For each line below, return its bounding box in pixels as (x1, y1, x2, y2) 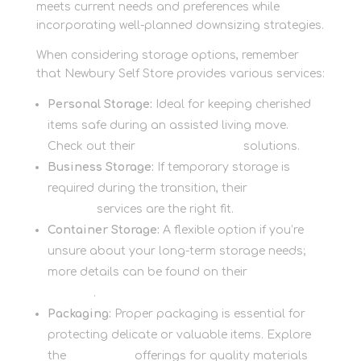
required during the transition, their (47, 182, 247, 195)
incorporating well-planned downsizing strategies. (35, 19, 324, 32)
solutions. (239, 140, 300, 153)
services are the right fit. (93, 203, 234, 216)
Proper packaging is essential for (110, 308, 305, 321)
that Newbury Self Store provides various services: (35, 68, 325, 81)
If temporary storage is (153, 161, 290, 174)
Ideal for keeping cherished (151, 98, 311, 111)
